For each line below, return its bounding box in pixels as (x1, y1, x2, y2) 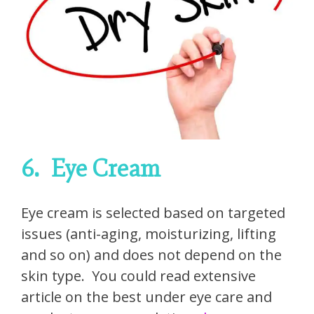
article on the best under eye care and (21, 287, 272, 306)
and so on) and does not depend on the (21, 245, 282, 264)
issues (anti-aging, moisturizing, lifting (21, 224, 276, 243)
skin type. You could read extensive (21, 266, 256, 285)
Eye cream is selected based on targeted (21, 203, 285, 222)
